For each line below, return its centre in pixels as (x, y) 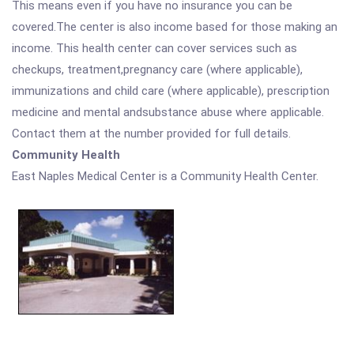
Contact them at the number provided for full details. (151, 134)
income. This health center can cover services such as (154, 48)
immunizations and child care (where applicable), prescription (171, 91)
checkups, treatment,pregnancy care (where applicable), (157, 70)
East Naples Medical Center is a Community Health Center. (165, 176)
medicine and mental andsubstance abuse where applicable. (168, 112)
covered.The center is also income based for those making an (175, 27)
